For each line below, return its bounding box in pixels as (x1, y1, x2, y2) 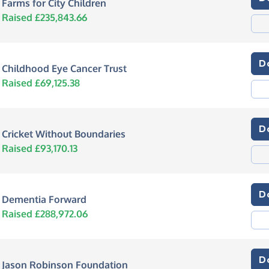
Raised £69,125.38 (1, 76, 80, 89)
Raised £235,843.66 (1, 11, 87, 23)
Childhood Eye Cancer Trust (1, 62, 127, 74)
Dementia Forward (1, 193, 86, 205)
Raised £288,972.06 (1, 207, 88, 220)
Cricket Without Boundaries (1, 127, 125, 140)
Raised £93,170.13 (1, 142, 77, 154)
